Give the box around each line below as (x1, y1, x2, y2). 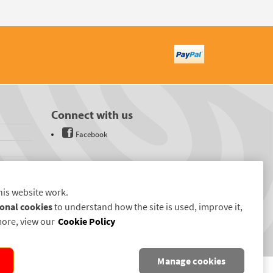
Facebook (75, 129, 107, 140)
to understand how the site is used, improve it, (52, 200, 243, 213)
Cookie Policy (58, 215, 115, 228)
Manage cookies (157, 255, 226, 268)
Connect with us (51, 107, 133, 122)
